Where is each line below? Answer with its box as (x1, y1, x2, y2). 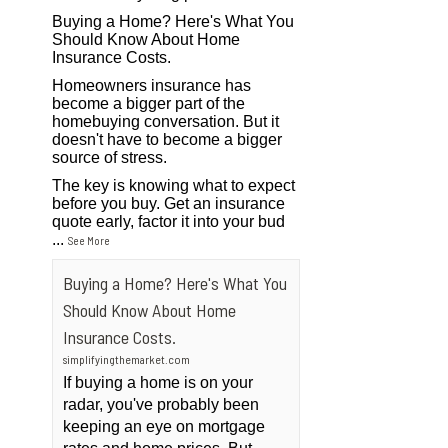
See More (68, 234, 111, 247)
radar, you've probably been (63, 396, 260, 413)
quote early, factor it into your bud (52, 213, 286, 230)
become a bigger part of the (52, 95, 246, 112)
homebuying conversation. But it (52, 113, 280, 130)
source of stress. (52, 149, 168, 166)
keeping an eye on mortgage (63, 418, 266, 435)
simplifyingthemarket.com (63, 352, 191, 366)
